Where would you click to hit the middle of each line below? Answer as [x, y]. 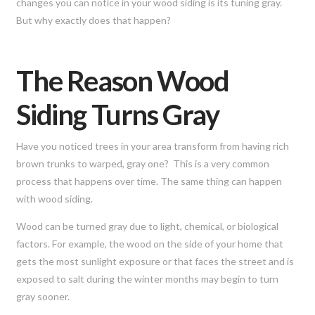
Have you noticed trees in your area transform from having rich [153, 146]
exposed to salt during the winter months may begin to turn [148, 278]
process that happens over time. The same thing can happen [149, 181]
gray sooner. [43, 296]
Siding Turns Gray [118, 114]
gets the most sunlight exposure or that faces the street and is [155, 261]
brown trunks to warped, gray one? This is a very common [143, 163]
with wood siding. [56, 198]
